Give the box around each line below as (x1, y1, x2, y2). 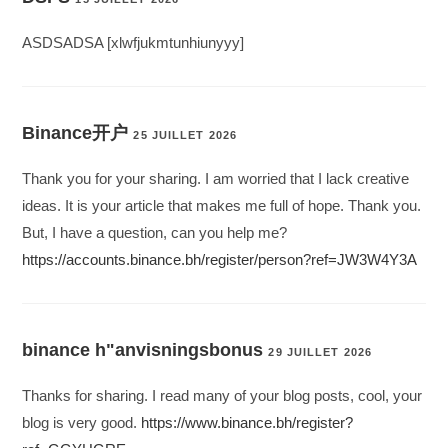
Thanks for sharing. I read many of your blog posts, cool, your (22, 387, 423, 405)
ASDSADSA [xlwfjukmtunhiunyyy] (22, 34, 245, 52)
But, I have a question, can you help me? (22, 224, 288, 242)
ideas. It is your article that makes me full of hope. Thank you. (22, 197, 422, 215)
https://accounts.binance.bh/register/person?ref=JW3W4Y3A (22, 251, 418, 269)
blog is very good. (22, 414, 142, 432)
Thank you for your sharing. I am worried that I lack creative (22, 170, 410, 188)
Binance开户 (22, 123, 129, 144)
